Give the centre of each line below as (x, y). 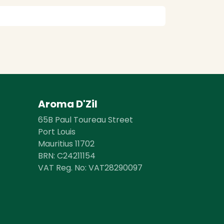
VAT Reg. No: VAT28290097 (90, 168)
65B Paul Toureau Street (85, 120)
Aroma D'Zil (69, 104)
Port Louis (57, 132)
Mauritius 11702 (66, 144)
